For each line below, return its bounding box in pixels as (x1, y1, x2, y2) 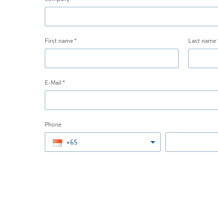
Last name (188, 38, 216, 45)
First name (45, 38, 73, 45)
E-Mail (45, 80, 61, 87)
